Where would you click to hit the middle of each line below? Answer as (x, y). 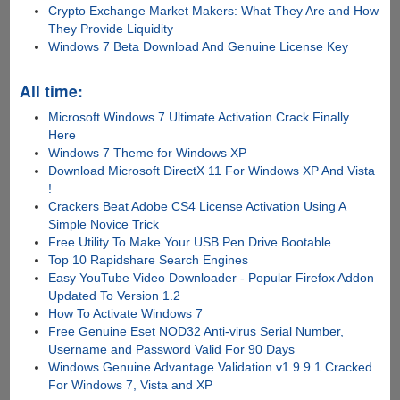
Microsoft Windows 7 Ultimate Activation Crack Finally (199, 117)
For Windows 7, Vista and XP (131, 385)
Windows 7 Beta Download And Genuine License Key (199, 47)
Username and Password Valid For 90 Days (172, 350)
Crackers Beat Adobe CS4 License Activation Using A (197, 207)
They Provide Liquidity (111, 29)
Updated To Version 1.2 (115, 296)
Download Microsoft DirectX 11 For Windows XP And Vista (212, 171)
